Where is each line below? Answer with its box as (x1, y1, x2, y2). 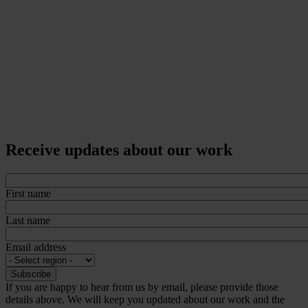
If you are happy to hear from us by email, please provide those (5, 281, 278, 294)
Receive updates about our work (5, 141, 232, 159)
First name (5, 188, 51, 200)
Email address (5, 241, 66, 254)
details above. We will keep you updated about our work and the (5, 294, 285, 306)
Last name (5, 214, 50, 227)
